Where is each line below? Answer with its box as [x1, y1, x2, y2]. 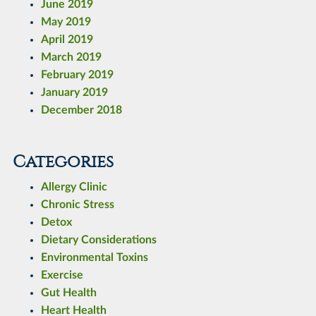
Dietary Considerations [40, 234, 157, 246]
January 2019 [40, 87, 108, 99]
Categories [12, 152, 114, 172]
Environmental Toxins [40, 252, 148, 264]
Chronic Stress [40, 199, 114, 211]
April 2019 [40, 34, 93, 46]
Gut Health [40, 287, 97, 299]
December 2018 [40, 104, 122, 116]
